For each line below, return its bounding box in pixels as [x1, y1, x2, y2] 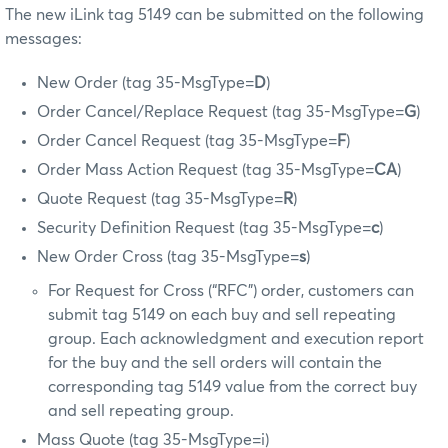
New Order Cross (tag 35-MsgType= [37, 248, 299, 265]
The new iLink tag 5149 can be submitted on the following [5, 6, 424, 23]
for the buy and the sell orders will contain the [48, 354, 383, 371]
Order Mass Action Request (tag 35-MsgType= [37, 161, 374, 178]
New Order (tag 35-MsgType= [37, 74, 254, 91]
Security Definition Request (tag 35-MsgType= [37, 219, 371, 236]
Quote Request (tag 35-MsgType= [37, 190, 283, 207]
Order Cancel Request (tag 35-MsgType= [37, 132, 337, 149]
